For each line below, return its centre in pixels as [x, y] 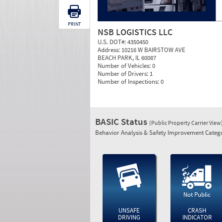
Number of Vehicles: [125, 66]
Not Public [197, 194]
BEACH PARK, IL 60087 [127, 58]
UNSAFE [129, 210]
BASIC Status [122, 121]
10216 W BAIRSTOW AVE [153, 50]
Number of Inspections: [129, 82]
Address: [110, 50]
